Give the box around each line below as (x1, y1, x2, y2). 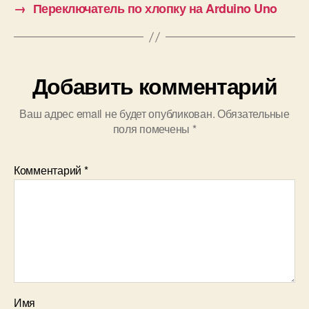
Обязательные (217, 106, 290, 122)
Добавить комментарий (32, 70, 277, 102)
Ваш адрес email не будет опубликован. (19, 106, 215, 122)
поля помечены (112, 121, 192, 137)
